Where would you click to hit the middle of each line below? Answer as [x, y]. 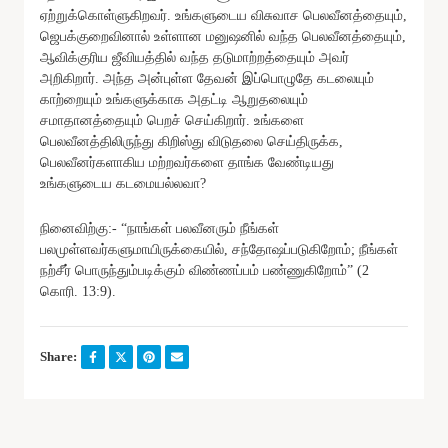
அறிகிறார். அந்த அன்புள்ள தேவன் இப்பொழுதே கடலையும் [207, 78]
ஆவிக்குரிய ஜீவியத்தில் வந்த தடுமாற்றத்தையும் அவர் [194, 57]
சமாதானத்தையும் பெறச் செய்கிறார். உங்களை [172, 120]
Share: [58, 356]
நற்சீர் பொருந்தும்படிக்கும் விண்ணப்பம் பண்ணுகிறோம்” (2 [204, 270]
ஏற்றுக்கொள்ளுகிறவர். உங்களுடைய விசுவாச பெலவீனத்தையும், [223, 15]
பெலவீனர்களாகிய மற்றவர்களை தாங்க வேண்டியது [187, 162]
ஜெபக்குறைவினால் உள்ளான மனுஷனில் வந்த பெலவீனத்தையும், [223, 36]
